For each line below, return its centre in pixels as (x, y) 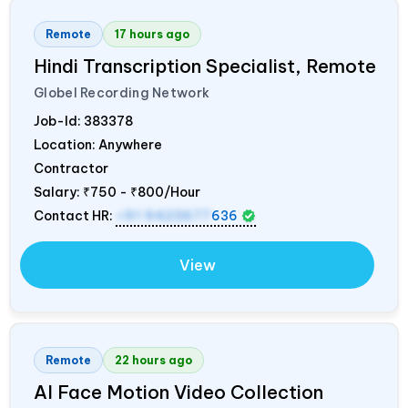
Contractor (71, 168)
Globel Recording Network (122, 92)
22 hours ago (153, 360)
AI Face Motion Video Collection (178, 392)
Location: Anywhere (98, 144)
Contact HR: (75, 215)
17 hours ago (152, 34)
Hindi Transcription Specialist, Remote (205, 66)
